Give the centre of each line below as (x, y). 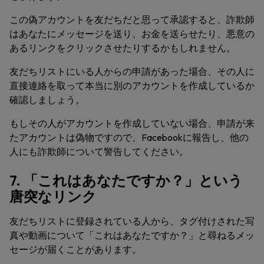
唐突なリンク (53, 196)
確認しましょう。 (47, 100)
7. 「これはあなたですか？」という (126, 180)
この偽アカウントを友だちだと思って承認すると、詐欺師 (132, 19)
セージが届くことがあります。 (76, 249)
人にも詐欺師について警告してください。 (99, 151)
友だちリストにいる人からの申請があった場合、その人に (132, 71)
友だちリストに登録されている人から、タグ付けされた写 (132, 221)
